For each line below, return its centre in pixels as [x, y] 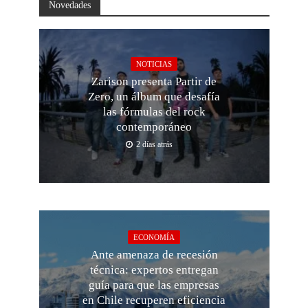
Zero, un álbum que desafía [154, 97]
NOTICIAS [154, 64]
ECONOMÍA [154, 238]
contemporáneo [154, 127]
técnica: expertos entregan [154, 270]
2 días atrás [154, 145]
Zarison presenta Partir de [154, 82]
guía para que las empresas [154, 285]
